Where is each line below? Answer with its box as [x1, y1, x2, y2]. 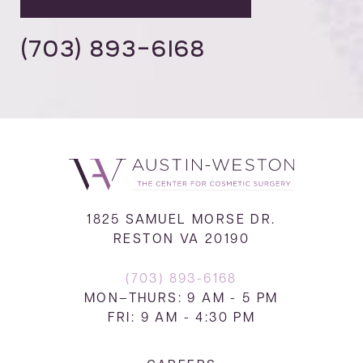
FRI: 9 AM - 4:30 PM [107, 312, 256, 326]
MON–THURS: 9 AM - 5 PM [84, 293, 279, 306]
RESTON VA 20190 [113, 233, 250, 247]
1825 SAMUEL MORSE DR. [87, 214, 276, 228]
